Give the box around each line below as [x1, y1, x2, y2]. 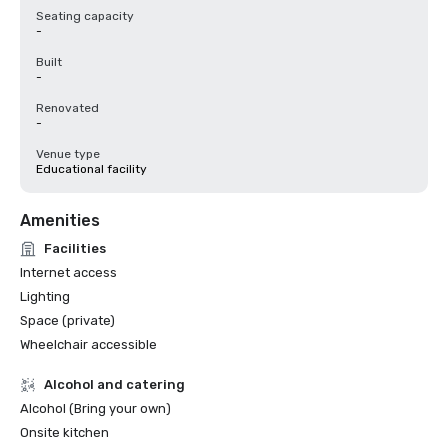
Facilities [44, 241, 106, 256]
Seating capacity [36, 9, 134, 23]
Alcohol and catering [44, 377, 185, 392]
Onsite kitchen [20, 425, 109, 440]
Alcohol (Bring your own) [20, 401, 171, 416]
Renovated [36, 101, 99, 115]
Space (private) [20, 313, 115, 328]
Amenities [20, 211, 100, 230]
